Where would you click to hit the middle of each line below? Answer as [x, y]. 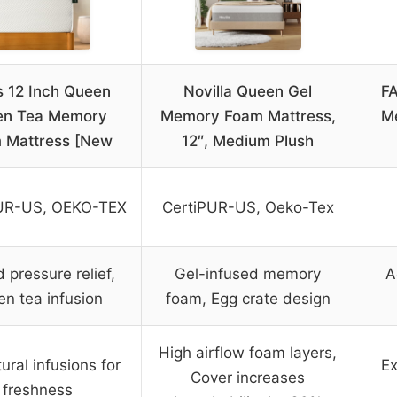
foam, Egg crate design [248, 299]
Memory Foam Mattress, [248, 117]
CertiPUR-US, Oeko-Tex [248, 208]
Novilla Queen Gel [248, 92]
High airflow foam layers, [248, 353]
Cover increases [248, 378]
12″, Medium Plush [248, 141]
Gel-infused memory [248, 274]
